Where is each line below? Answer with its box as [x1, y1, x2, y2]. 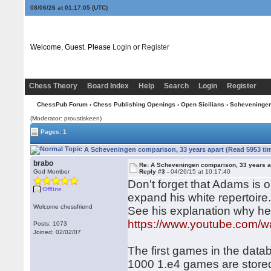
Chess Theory [28, 82, 77, 90]
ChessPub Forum [36, 101, 88, 108]
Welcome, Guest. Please [30, 43, 113, 51]
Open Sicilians [180, 101, 224, 108]
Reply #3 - [139, 168, 171, 175]
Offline [42, 186, 62, 192]
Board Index [87, 82, 129, 90]
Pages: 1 [39, 128, 67, 135]
